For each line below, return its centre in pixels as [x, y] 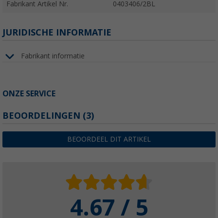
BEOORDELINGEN [43, 115]
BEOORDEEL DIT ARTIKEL [109, 139]
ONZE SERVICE [29, 93]
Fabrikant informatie [53, 56]
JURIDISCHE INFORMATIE [57, 32]
